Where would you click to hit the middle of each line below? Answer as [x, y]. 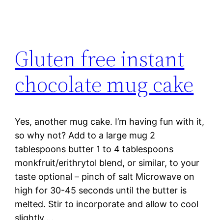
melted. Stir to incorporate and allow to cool [107, 204]
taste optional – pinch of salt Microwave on [105, 177]
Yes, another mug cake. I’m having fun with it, [110, 122]
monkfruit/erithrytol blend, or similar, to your [107, 163]
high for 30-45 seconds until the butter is [101, 191]
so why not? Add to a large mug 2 [85, 136]
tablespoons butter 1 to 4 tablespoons [94, 149]
